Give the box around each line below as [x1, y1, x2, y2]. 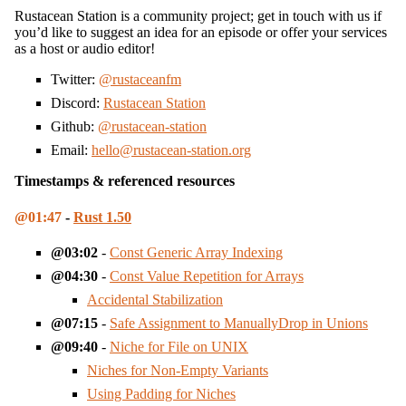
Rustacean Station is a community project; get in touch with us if [14, 8, 382, 24]
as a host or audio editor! [14, 41, 155, 57]
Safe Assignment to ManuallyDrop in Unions [110, 314, 368, 331]
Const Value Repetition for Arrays [110, 267, 304, 284]
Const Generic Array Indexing [110, 244, 283, 260]
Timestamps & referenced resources [14, 173, 235, 189]
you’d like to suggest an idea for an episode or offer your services [14, 24, 387, 41]
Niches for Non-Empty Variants [87, 362, 268, 378]
